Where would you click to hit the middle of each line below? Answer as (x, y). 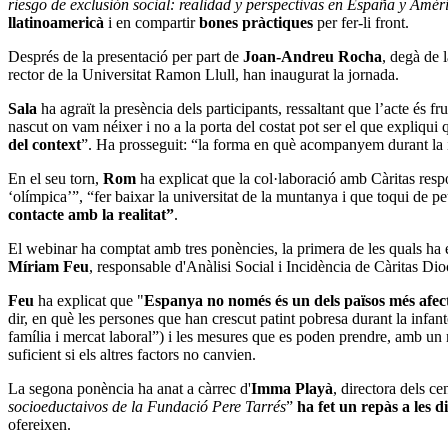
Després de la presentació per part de (125, 56)
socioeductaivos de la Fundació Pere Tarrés (147, 406)
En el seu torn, (55, 178)
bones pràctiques (254, 22)
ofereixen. (39, 424)
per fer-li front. (363, 22)
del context (44, 144)
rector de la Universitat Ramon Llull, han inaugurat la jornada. (203, 74)
